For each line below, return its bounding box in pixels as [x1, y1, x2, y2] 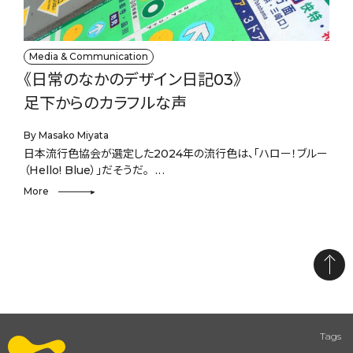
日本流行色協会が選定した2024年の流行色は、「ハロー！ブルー [24, 147, 328, 162]
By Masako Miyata [24, 129, 109, 142]
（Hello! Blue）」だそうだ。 [24, 163, 149, 178]
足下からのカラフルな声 [24, 94, 187, 113]
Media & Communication [29, 50, 148, 63]
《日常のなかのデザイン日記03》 [24, 70, 241, 90]
